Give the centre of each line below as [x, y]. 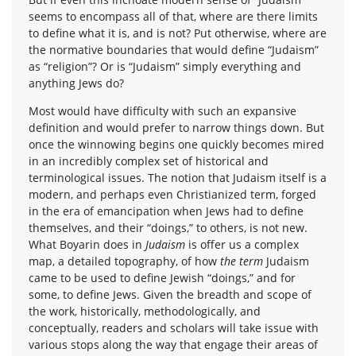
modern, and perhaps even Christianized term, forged [172, 194]
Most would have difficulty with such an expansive [163, 110]
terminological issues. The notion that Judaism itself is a [178, 177]
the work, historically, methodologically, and [145, 311]
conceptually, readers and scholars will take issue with [174, 327]
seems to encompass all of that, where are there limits [173, 16]
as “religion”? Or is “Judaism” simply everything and [165, 66]
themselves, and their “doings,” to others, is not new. [168, 227]
